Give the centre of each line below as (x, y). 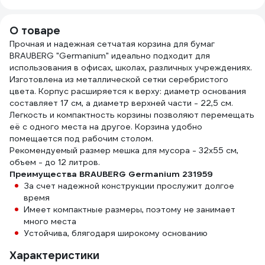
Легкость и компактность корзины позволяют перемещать (132, 115)
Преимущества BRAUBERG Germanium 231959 (111, 174)
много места (50, 221)
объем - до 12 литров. (55, 162)
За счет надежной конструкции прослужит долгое (129, 186)
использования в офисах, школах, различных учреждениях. (131, 67)
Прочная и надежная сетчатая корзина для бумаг (112, 44)
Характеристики (54, 255)
